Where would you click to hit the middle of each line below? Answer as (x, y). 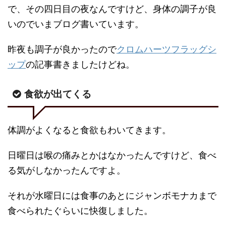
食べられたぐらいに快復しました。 (80, 210)
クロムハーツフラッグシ (166, 49)
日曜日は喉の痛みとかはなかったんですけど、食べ (112, 155)
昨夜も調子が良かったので (62, 49)
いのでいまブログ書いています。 (76, 24)
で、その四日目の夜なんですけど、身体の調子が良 (112, 9)
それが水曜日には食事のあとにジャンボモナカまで (112, 195)
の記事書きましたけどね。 (80, 64)
